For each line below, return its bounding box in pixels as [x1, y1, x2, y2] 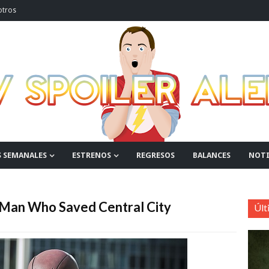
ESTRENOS [71, 151, 111, 160]
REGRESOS [136, 151, 175, 160]
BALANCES [192, 151, 231, 160]
